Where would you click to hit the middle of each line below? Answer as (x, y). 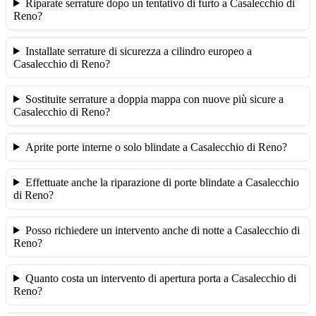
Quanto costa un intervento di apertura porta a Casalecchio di (160, 278)
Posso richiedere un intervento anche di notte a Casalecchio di (162, 230)
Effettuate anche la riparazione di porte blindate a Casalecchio (162, 182)
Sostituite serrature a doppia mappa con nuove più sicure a (154, 99)
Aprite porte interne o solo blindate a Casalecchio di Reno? (156, 147)
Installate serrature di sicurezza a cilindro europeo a (138, 51)
